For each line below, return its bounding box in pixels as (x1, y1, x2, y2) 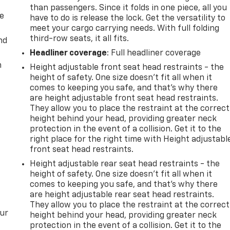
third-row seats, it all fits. (30, 35, 129, 44)
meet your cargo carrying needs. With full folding (30, 25, 220, 33)
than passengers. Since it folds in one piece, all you (30, 4, 227, 13)
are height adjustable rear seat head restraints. (30, 191, 215, 200)
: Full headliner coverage (107, 49, 201, 58)
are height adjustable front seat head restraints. (30, 94, 219, 103)
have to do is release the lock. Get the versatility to (30, 14, 226, 23)
